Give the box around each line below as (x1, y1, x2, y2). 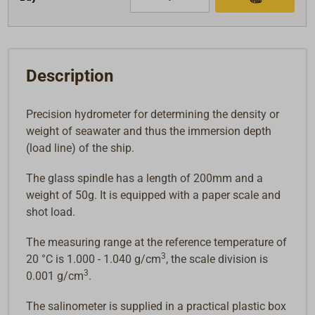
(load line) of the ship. (26, 141, 135, 155)
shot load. (26, 205, 76, 219)
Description (26, 65, 114, 86)
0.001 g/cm (26, 269, 84, 283)
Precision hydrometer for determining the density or (26, 107, 280, 121)
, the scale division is (166, 252, 269, 266)
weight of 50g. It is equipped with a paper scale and (26, 188, 281, 202)
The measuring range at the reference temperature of (26, 236, 288, 250)
